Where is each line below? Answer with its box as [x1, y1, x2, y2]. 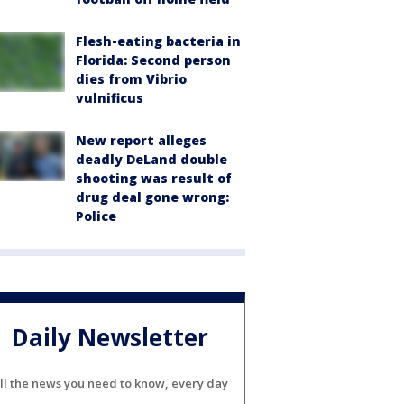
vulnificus [76, 89, 143, 107]
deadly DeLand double [76, 151, 227, 169]
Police [76, 207, 116, 225]
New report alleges [76, 132, 207, 150]
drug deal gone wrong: [76, 188, 229, 207]
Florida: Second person [76, 51, 231, 69]
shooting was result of [76, 170, 232, 188]
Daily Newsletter [12, 320, 208, 353]
